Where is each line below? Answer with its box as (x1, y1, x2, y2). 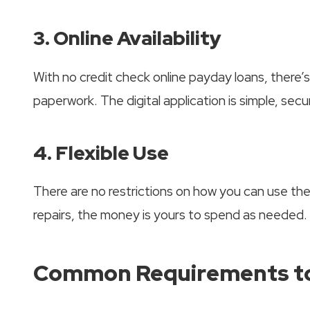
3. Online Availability (33, 25, 221, 52)
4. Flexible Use (33, 139, 169, 166)
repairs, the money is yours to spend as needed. (33, 206, 307, 224)
